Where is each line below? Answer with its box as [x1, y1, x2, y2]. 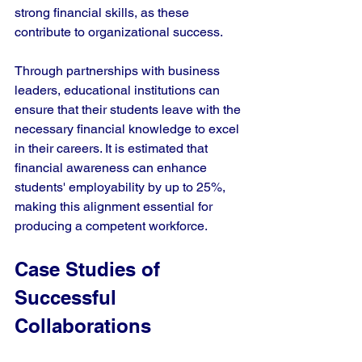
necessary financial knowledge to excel [15, 121, 242, 137]
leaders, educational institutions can [15, 82, 223, 98]
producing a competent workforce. [15, 218, 208, 234]
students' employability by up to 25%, [15, 179, 229, 195]
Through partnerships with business [15, 63, 223, 78]
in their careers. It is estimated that [15, 141, 211, 156]
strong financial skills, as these [15, 5, 192, 20]
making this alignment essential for [15, 199, 216, 214]
